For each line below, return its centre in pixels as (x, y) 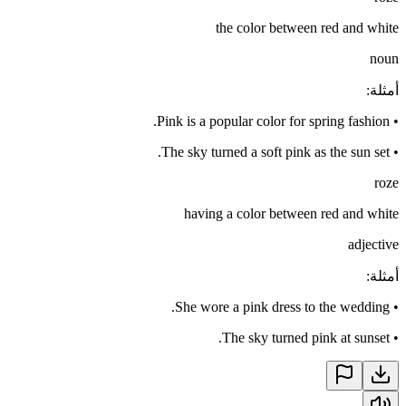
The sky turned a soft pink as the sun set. (275, 151)
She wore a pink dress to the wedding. (282, 306)
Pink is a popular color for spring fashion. (273, 121)
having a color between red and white (291, 213)
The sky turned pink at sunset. (306, 337)
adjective (373, 244)
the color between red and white (307, 27)
